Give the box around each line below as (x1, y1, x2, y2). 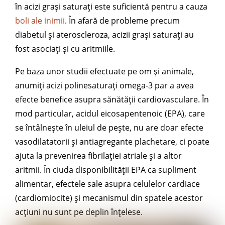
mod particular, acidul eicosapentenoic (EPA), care (15, 108, 205, 120)
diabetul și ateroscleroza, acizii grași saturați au (15, 29, 194, 41)
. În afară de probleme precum (65, 15, 180, 27)
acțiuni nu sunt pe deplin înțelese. (15, 206, 143, 218)
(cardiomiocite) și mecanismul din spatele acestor (15, 192, 203, 204)
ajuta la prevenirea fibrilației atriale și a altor (15, 150, 182, 162)
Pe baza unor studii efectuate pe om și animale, (15, 66, 194, 77)
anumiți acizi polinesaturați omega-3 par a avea (15, 80, 194, 91)
